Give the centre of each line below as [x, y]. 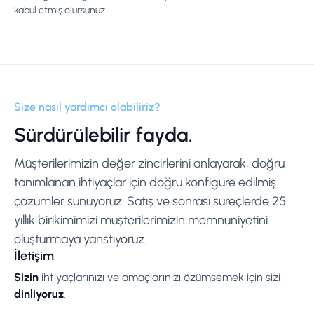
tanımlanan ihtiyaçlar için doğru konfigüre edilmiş [145, 182]
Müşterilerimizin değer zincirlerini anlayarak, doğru [149, 163]
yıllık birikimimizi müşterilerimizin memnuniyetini [141, 220]
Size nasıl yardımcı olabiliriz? [87, 107]
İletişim [34, 255]
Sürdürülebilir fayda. [103, 134]
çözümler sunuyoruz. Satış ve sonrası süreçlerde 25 [150, 201]
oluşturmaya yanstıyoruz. [80, 239]
